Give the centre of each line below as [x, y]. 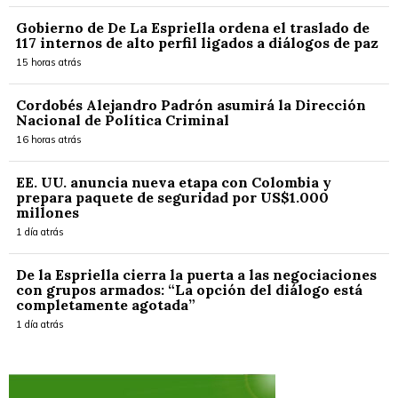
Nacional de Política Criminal [123, 120]
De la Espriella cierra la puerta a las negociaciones [196, 275]
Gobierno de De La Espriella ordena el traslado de [193, 28]
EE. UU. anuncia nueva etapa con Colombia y [174, 182]
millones [48, 212]
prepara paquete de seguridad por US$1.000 [172, 197]
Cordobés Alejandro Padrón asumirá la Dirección [191, 105]
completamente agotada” [106, 305]
